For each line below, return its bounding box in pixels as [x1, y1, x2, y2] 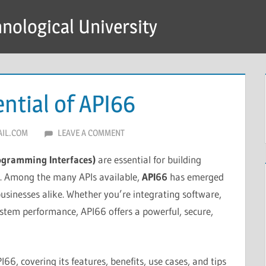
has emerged [167, 170, 224, 183]
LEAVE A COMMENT [57, 127, 125, 138]
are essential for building [95, 153, 201, 166]
